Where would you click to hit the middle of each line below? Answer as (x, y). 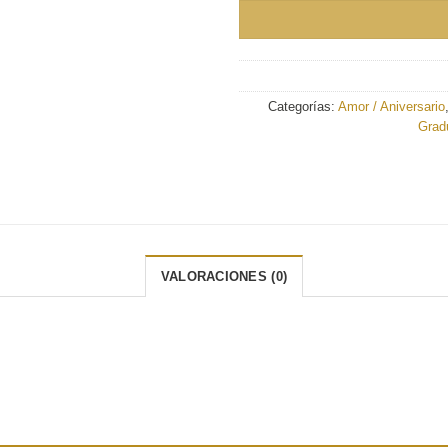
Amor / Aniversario (391, 106)
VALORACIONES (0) (224, 277)
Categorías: (302, 106)
